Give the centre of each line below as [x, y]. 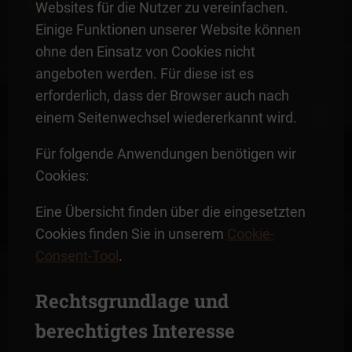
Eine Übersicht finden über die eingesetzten [170, 211]
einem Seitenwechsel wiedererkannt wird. [166, 117]
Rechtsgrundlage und [132, 301]
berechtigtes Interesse [135, 330]
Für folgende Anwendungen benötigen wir [165, 153]
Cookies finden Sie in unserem [131, 233]
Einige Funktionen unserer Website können [168, 29]
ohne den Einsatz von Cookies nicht [145, 51]
